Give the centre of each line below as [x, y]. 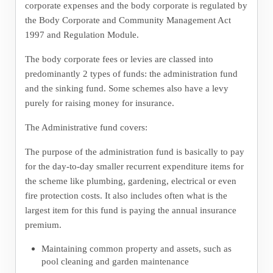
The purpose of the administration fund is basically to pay [134, 152]
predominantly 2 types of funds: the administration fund [131, 74]
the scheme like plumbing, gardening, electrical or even [130, 181]
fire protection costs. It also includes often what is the [126, 196]
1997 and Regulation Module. [82, 35]
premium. [43, 225]
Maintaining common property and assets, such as [136, 249]
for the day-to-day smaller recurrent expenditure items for [134, 166]
